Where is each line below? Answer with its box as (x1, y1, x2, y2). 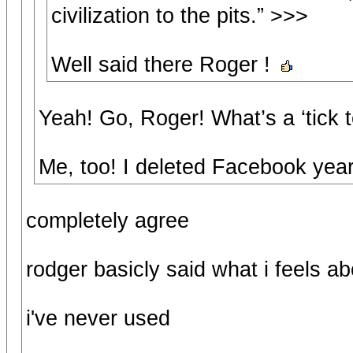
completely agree (26, 209, 189, 232)
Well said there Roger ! (51, 53, 277, 76)
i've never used (26, 307, 170, 330)
